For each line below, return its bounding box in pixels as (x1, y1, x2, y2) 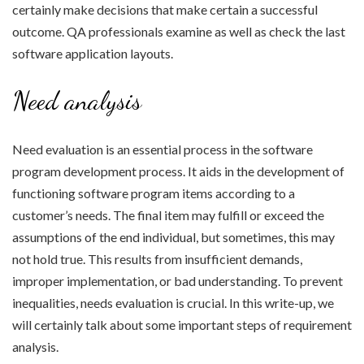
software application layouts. (12, 45, 173, 62)
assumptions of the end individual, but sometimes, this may (12, 229, 335, 245)
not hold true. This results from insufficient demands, (12, 251, 302, 267)
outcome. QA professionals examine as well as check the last (12, 24, 345, 40)
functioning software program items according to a (12, 185, 295, 201)
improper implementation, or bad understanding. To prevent (12, 273, 343, 289)
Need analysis (12, 85, 141, 117)
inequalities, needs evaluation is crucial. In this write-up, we (12, 295, 334, 311)
